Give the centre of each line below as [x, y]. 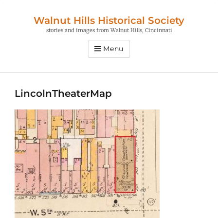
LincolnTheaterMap [63, 93]
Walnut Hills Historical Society [109, 20]
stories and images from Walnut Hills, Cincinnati [109, 30]
